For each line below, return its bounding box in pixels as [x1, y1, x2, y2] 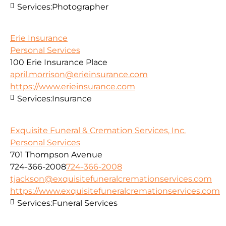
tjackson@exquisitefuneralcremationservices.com [10, 174, 212, 184]
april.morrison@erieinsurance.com [10, 70, 148, 80]
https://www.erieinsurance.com [10, 82, 135, 92]
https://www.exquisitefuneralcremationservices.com [10, 186, 220, 196]
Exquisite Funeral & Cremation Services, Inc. [10, 125, 186, 135]
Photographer [52, 2, 108, 12]
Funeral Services [52, 198, 118, 208]
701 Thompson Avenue [10, 149, 102, 159]
